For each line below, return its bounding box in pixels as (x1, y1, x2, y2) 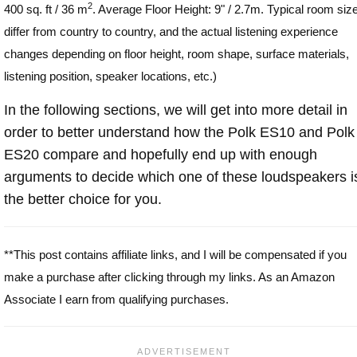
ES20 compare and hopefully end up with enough (4, 146, 317, 163)
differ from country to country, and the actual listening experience (4, 24, 338, 38)
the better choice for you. (4, 190, 162, 207)
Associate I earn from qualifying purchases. (4, 292, 229, 306)
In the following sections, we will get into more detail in (4, 101, 347, 118)
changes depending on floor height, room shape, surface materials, (4, 46, 349, 61)
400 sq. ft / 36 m (4, 2, 88, 16)
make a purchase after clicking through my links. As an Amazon (4, 269, 335, 284)
